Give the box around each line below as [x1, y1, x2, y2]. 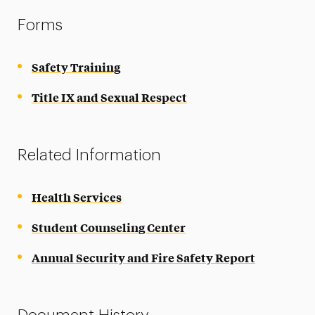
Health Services [31, 189, 122, 205]
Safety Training [31, 59, 120, 75]
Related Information [17, 147, 161, 163]
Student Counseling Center [31, 219, 186, 235]
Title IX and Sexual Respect [31, 89, 187, 105]
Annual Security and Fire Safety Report [31, 250, 255, 265]
